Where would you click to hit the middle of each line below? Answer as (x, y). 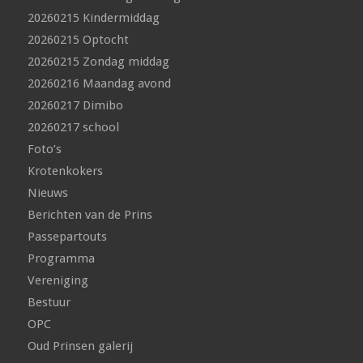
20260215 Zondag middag (98, 62)
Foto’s (44, 149)
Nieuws (47, 193)
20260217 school (73, 128)
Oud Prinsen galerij (80, 346)
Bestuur (49, 303)
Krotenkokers (65, 171)
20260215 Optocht (78, 40)
